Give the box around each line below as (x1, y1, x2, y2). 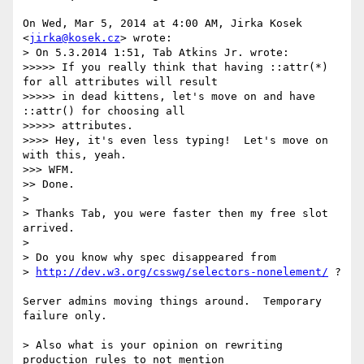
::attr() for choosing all (23, 105, 185, 118)
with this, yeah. (23, 149, 127, 162)
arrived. (23, 222, 75, 235)
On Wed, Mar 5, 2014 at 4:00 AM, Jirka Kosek (23, 17, 302, 30)
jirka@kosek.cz (29, 32, 120, 45)
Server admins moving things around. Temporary (23, 295, 322, 308)
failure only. (23, 310, 107, 323)
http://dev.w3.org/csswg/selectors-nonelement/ (36, 266, 328, 279)
